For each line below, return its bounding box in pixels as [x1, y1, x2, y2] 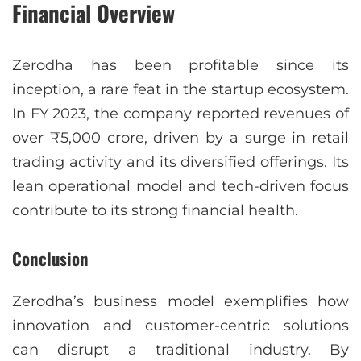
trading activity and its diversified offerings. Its [12, 153, 349, 172]
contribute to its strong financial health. [12, 201, 298, 220]
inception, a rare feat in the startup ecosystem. [12, 81, 349, 99]
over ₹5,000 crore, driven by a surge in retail [12, 129, 349, 147]
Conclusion [12, 246, 89, 272]
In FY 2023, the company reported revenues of [12, 105, 349, 123]
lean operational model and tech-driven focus [12, 177, 349, 196]
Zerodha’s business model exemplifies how [12, 293, 349, 311]
